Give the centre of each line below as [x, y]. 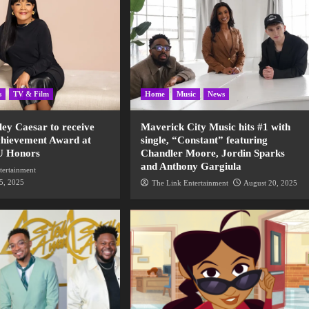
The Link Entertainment [190, 183]
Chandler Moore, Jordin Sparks [213, 153]
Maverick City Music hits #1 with [216, 127]
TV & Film [31, 94]
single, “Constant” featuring [205, 140]
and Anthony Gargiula [191, 167]
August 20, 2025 [271, 183]
